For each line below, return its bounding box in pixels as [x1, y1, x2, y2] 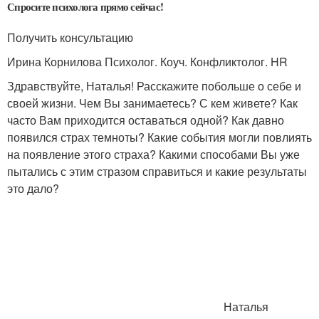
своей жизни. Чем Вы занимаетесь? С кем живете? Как [7, 95, 298, 111]
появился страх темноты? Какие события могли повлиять [7, 129, 312, 145]
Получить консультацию [7, 29, 133, 46]
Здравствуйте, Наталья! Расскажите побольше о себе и [7, 78, 301, 94]
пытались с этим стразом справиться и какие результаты [7, 163, 307, 179]
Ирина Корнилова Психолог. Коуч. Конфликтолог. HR [7, 53, 288, 70]
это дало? [7, 180, 59, 197]
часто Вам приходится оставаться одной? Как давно [7, 112, 284, 128]
